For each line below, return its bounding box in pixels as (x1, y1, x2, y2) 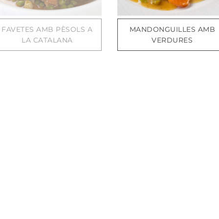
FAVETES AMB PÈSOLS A (1, 25, 93, 34)
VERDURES (152, 36, 193, 45)
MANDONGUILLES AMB (129, 25, 216, 34)
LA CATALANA (22, 36, 73, 45)
